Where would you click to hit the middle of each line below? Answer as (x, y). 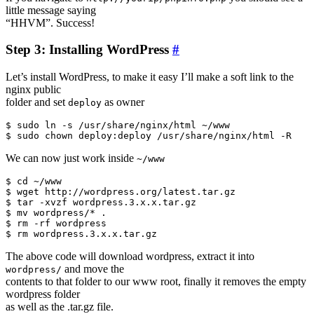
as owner (123, 102)
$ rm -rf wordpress (56, 223)
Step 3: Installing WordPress (89, 50)
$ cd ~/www (34, 181)
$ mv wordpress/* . (56, 213)
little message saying (51, 10)
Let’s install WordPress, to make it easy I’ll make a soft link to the (150, 77)
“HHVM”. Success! (50, 22)
